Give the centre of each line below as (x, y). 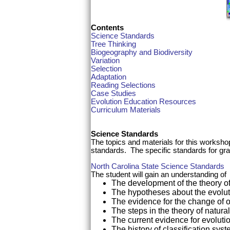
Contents (107, 27)
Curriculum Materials (126, 110)
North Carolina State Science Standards (158, 166)
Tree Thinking (113, 44)
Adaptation (109, 77)
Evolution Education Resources (143, 101)
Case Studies (113, 93)
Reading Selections (123, 85)
